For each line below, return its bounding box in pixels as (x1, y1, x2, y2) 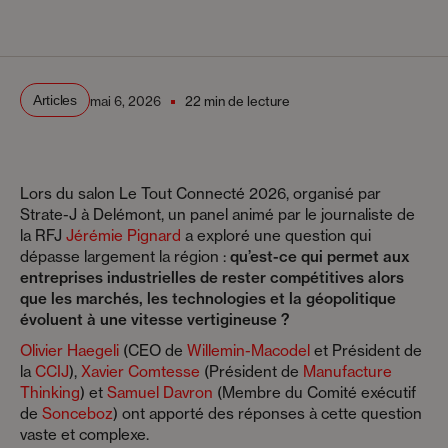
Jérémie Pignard (66, 226, 181, 246)
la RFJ (20, 226, 66, 246)
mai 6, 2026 (89, 92, 161, 109)
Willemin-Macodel (187, 341, 310, 361)
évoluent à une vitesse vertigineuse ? (20, 310, 290, 330)
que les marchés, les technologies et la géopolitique (20, 289, 396, 309)
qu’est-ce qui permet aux (230, 247, 410, 267)
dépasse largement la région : (20, 247, 230, 267)
